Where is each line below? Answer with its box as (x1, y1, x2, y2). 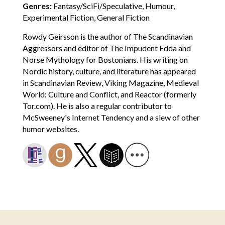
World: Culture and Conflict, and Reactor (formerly (22, 89, 196, 99)
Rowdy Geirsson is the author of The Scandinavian (22, 32, 193, 42)
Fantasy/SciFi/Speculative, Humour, (51, 1, 175, 11)
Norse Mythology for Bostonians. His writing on (22, 55, 188, 65)
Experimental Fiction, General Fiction (22, 13, 150, 23)
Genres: (22, 1, 52, 11)
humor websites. (22, 124, 79, 134)
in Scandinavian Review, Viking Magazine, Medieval (22, 78, 199, 88)
